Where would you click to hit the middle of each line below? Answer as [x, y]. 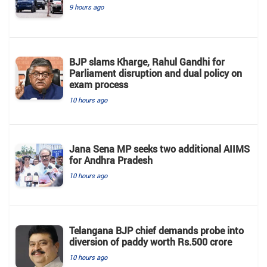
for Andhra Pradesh [111, 161]
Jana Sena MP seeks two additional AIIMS [159, 149]
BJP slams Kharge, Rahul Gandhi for [147, 62]
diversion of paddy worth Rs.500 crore [150, 242]
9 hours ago [86, 7]
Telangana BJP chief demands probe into [156, 231]
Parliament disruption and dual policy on [156, 74]
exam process [99, 85]
